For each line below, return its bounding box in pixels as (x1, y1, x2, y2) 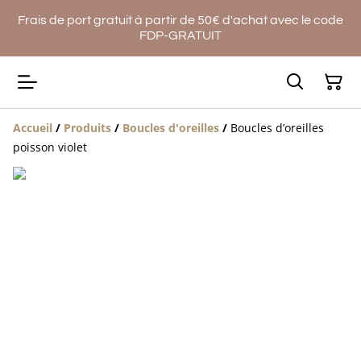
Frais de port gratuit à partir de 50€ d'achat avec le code (18, 14, 343, 27)
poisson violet (13, 139, 87, 155)
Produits (64, 120, 111, 135)
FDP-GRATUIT (139, 29, 222, 42)
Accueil (13, 120, 52, 135)
